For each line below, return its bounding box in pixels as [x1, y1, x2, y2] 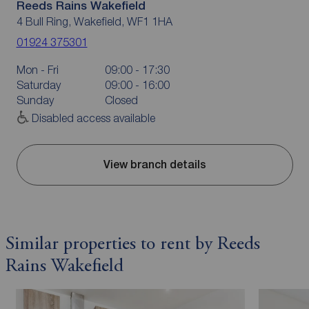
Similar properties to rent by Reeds [5, 235, 260, 254]
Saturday [16, 78, 61, 91]
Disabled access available [31, 111, 155, 124]
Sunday [16, 93, 54, 106]
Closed [104, 93, 138, 106]
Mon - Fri [16, 63, 59, 76]
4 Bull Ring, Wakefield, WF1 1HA [16, 14, 172, 28]
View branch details [103, 158, 206, 172]
